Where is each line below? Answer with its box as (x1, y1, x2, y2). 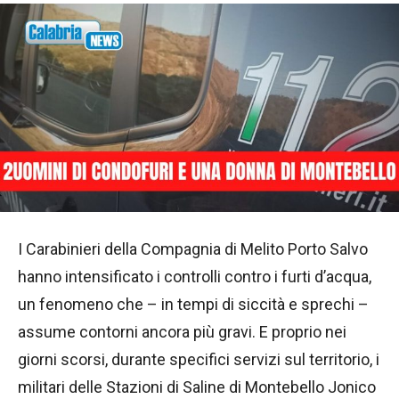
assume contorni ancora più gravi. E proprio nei (18, 322, 346, 342)
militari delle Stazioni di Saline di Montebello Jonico (18, 378, 376, 397)
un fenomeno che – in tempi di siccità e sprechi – (18, 295, 369, 314)
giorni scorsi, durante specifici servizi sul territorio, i (18, 350, 379, 370)
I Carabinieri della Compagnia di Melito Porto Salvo (18, 240, 368, 259)
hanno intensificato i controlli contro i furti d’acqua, (18, 267, 371, 287)
